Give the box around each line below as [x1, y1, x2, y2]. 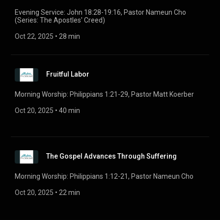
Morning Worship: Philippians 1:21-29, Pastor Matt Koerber [15, 90, 194, 98]
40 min [59, 107, 80, 114]
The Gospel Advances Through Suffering [46, 152, 177, 160]
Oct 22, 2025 [15, 32, 54, 40]
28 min [59, 32, 80, 40]
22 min [59, 189, 80, 196]
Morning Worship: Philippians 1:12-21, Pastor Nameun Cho [15, 172, 193, 180]
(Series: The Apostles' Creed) [15, 16, 105, 24]
